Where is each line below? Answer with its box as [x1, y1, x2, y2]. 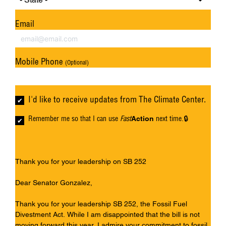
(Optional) [65, 59, 89, 67]
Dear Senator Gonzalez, [15, 179, 92, 187]
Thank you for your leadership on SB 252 [15, 157, 146, 166]
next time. [154, 114, 184, 124]
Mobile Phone [15, 56, 65, 67]
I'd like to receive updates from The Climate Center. [28, 94, 206, 105]
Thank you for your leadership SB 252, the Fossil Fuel [15, 200, 187, 208]
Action [131, 115, 154, 123]
